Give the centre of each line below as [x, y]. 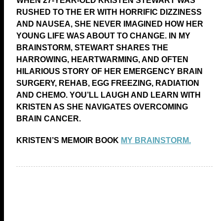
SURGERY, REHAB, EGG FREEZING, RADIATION [108, 83]
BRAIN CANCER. [49, 118]
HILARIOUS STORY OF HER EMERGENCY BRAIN [110, 71]
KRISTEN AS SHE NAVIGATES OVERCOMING [102, 107]
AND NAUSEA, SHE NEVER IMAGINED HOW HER [110, 24]
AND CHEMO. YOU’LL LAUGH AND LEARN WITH [109, 95]
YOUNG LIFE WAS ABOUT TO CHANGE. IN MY [103, 36]
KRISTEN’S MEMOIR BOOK [69, 140]
